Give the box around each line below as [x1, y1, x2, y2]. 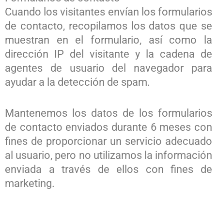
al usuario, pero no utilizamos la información [5, 149, 212, 161]
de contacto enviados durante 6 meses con [5, 121, 212, 133]
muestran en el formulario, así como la [5, 33, 212, 46]
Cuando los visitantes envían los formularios [5, 5, 212, 18]
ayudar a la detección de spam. [5, 76, 150, 88]
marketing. [5, 177, 55, 189]
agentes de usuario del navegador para [5, 62, 212, 74]
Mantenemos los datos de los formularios [5, 107, 212, 119]
